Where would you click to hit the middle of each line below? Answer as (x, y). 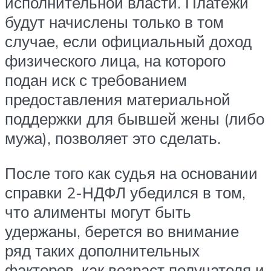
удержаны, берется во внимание (122, 231)
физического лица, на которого (115, 61)
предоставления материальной (118, 100)
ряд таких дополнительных (102, 250)
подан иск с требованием (96, 80)
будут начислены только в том (114, 22)
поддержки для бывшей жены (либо (135, 119)
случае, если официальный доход (128, 41)
